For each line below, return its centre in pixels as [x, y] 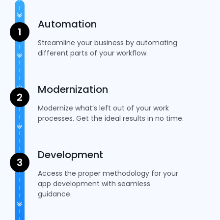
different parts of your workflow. [93, 53]
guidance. [55, 194]
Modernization [73, 89]
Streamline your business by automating [108, 42]
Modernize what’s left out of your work [104, 108]
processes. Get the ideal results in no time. [111, 118]
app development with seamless [94, 183]
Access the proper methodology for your [108, 173]
